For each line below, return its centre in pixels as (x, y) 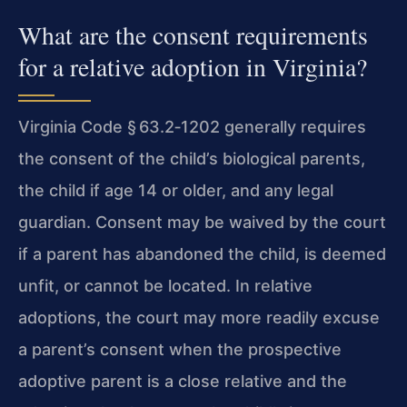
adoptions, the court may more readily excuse (199, 318)
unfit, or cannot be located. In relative (165, 286)
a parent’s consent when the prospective (180, 350)
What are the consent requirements (193, 35)
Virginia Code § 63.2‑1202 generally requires (192, 127)
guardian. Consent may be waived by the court (202, 223)
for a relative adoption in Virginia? (193, 67)
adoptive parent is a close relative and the (183, 382)
